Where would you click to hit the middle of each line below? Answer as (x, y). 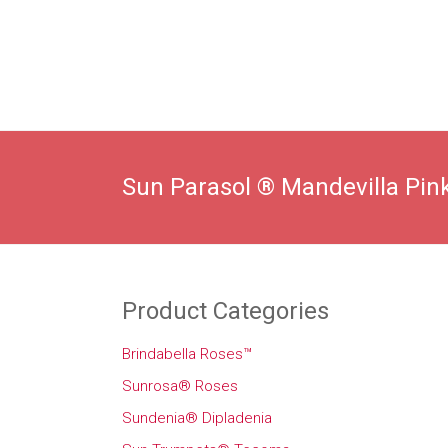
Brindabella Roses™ (187, 354)
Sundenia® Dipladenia (197, 418)
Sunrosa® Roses (180, 386)
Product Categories (225, 311)
